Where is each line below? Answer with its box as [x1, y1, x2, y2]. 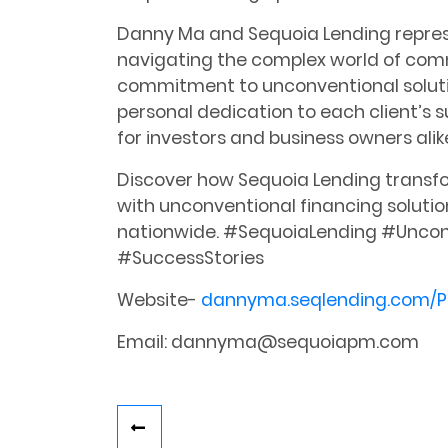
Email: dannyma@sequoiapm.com [117, 330, 419, 355]
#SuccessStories [117, 246, 264, 271]
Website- [117, 288, 201, 313]
